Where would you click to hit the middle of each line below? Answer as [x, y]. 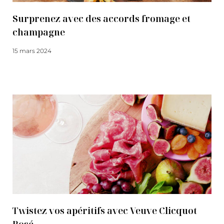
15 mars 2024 [32, 51]
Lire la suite [29, 69]
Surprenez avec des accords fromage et [101, 18]
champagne [39, 32]
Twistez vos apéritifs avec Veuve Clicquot [105, 210]
